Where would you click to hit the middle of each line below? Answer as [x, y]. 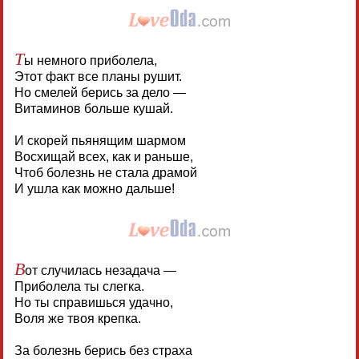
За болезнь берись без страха [103, 350]
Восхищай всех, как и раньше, [103, 156]
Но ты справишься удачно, [93, 302]
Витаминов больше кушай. [93, 108]
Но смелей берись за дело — [100, 92]
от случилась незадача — [100, 270]
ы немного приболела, [90, 60]
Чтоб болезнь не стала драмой [105, 172]
